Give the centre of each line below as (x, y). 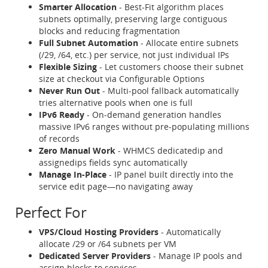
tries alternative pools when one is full (116, 103)
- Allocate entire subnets (188, 43)
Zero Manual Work (77, 150)
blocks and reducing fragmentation (109, 31)
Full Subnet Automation (89, 43)
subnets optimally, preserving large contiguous (133, 19)
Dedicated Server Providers (95, 256)
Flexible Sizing (68, 67)
